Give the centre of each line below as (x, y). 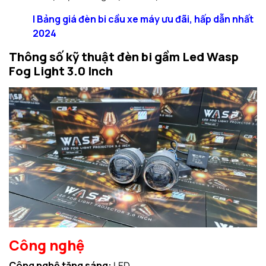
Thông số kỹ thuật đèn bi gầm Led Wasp (124, 57)
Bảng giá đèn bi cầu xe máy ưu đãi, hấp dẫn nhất (145, 19)
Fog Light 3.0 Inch (61, 71)
